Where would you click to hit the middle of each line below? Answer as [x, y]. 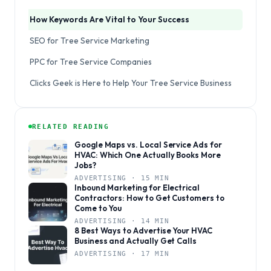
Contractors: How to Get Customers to [149, 198]
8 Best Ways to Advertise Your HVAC [143, 230]
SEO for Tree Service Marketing [90, 41]
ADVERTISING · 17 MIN [122, 253]
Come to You [98, 208]
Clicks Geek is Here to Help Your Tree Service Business [131, 83]
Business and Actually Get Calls [135, 241]
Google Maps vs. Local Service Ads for [148, 145]
